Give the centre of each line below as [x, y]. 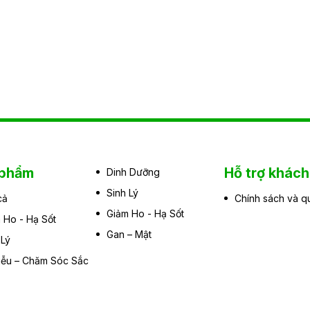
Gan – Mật [129, 234]
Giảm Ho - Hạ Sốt [146, 213]
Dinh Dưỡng [134, 172]
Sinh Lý [123, 192]
